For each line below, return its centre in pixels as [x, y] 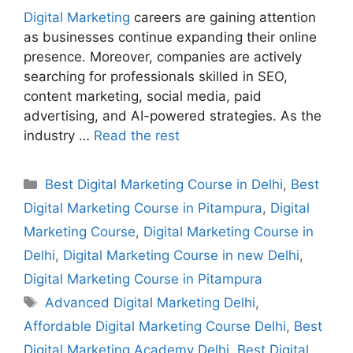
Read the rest [137, 136]
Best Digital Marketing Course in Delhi [164, 185]
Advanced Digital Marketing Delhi [150, 303]
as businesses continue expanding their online [170, 37]
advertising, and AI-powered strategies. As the [173, 116]
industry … [59, 136]
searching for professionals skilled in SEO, [156, 77]
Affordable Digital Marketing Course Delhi [155, 327]
